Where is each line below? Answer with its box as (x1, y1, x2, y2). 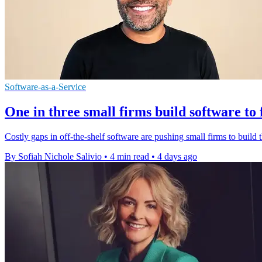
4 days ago (157, 151, 197, 162)
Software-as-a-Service (5, 82, 86, 92)
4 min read (110, 151, 149, 162)
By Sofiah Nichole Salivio (5, 151, 102, 162)
